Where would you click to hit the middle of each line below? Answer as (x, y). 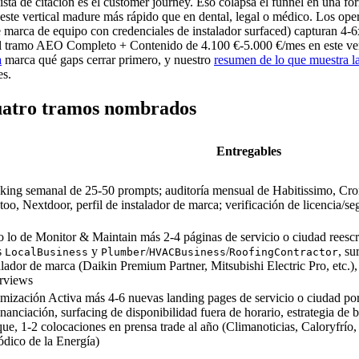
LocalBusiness (46, 252)
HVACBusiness (188, 252)
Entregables (248, 151)
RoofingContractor (284, 252)
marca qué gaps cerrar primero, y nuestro (108, 59)
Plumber (123, 252)
